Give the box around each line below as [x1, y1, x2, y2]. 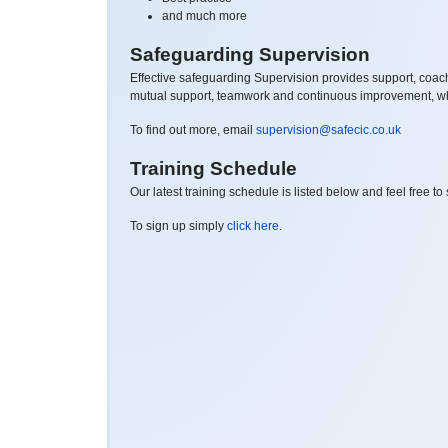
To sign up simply [130, 218, 227, 233]
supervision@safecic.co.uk [256, 122, 401, 137]
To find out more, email [130, 122, 256, 137]
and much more [162, 8, 247, 23]
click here [227, 218, 279, 233]
